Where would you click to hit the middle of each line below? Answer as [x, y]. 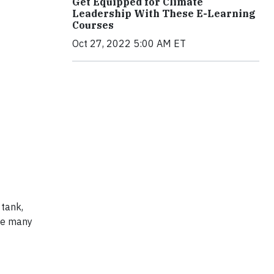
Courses [93, 25]
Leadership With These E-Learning [164, 13]
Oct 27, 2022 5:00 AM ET [129, 43]
